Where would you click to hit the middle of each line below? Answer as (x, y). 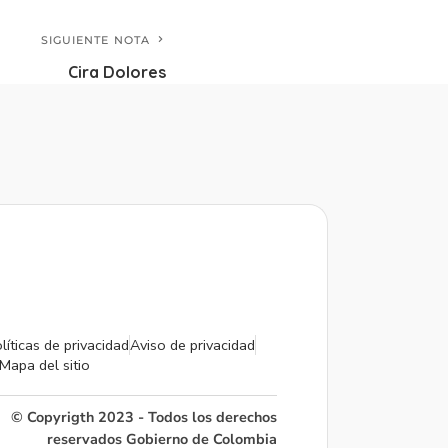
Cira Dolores (117, 72)
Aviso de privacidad (193, 345)
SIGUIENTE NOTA (95, 40)
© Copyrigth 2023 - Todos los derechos (143, 417)
